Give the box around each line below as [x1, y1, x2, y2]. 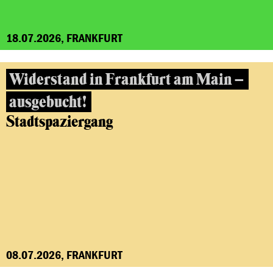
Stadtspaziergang [6, 112, 113, 132]
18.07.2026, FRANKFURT [6, 30, 122, 45]
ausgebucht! [9, 92, 87, 112]
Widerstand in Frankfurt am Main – [9, 69, 244, 90]
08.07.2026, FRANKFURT [6, 247, 122, 262]
